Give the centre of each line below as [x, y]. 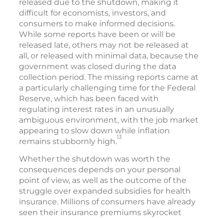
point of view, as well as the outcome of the [103, 181]
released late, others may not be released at [104, 45]
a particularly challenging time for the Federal [107, 88]
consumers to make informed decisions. [97, 24]
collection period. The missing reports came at [109, 77]
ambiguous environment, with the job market [109, 120]
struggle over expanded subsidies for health [105, 191]
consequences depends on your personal [100, 170]
